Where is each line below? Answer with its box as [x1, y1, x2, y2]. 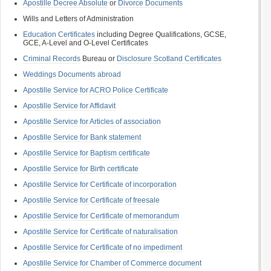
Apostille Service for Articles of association [23, 117, 161, 126]
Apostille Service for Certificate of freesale [23, 196, 160, 204]
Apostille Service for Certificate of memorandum [23, 212, 179, 220]
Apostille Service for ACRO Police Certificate [23, 86, 168, 94]
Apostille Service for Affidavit [23, 102, 116, 110]
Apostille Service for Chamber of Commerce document [23, 259, 201, 267]
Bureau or [80, 54, 117, 63]
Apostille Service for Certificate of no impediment [23, 243, 182, 252]
